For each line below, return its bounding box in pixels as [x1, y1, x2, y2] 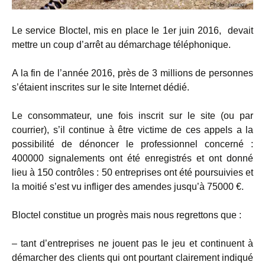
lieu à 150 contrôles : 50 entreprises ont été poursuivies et [12, 167, 253, 177]
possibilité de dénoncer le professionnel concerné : [12, 138, 253, 149]
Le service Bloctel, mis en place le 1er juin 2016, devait [12, 25, 253, 35]
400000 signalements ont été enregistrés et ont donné [12, 153, 253, 163]
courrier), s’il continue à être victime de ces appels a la [12, 124, 253, 135]
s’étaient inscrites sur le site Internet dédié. [12, 82, 189, 92]
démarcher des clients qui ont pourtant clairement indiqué [12, 252, 253, 263]
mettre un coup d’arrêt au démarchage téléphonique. [12, 39, 231, 50]
